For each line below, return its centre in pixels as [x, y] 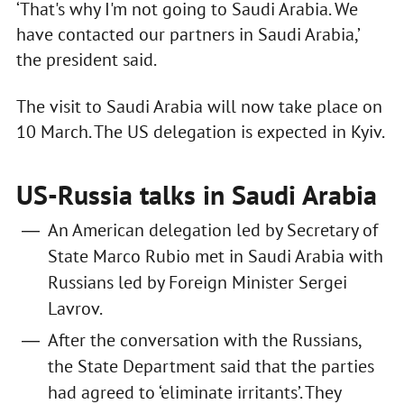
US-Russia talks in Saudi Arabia [196, 195]
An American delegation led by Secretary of [212, 230]
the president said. [87, 60]
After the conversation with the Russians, [204, 340]
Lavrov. [75, 309]
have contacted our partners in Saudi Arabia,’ [187, 35]
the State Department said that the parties [211, 367]
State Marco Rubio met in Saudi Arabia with [215, 257]
